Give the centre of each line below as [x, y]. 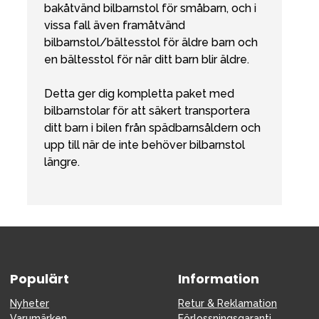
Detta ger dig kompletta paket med [139, 94]
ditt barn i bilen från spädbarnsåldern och [152, 128]
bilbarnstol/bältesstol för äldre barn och [151, 43]
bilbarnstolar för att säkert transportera [147, 111]
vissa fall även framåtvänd [115, 26]
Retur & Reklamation [228, 304]
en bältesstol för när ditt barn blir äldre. [147, 60]
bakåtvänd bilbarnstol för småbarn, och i [150, 9]
